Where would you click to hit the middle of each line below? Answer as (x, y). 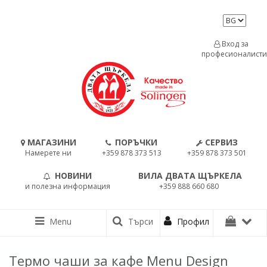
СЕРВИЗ (221, 142)
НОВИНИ (73, 176)
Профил (192, 221)
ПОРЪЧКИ (136, 142)
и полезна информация (68, 186)
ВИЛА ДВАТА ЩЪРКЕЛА (190, 176)
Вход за (234, 44)
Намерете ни (48, 153)
